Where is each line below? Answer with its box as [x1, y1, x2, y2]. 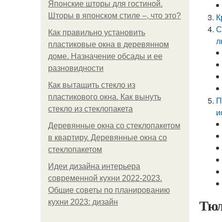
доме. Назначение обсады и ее [48, 52, 163, 60]
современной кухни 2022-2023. [48, 174, 162, 182]
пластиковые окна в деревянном [48, 40, 169, 49]
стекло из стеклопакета [48, 105, 133, 113]
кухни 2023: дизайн [48, 198, 118, 206]
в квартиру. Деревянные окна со [48, 133, 167, 142]
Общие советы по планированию [48, 186, 170, 194]
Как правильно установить [48, 28, 145, 37]
